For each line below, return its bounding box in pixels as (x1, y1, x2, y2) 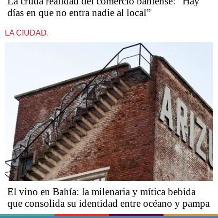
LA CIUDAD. (5, 28, 49, 37)
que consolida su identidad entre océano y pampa (7, 198, 210, 210)
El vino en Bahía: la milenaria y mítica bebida (7, 186, 196, 198)
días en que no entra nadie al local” (7, 6, 151, 18)
